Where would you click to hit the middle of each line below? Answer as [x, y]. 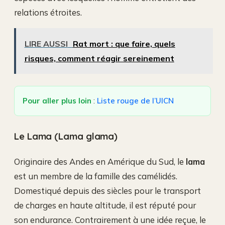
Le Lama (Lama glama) [66, 136]
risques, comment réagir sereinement [99, 59]
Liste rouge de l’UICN [135, 100]
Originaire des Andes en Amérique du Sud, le [100, 161]
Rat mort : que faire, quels [124, 44]
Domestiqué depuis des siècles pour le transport [107, 190]
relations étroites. [48, 12]
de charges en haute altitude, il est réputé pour [105, 205]
